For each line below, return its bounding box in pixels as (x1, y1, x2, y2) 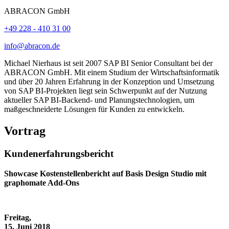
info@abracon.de (4, 41, 60, 51)
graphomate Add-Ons (4, 178, 79, 187)
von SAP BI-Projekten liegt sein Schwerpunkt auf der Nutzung (4, 86, 207, 96)
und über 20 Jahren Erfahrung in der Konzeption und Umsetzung (4, 77, 214, 86)
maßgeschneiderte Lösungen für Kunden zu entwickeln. (4, 105, 185, 114)
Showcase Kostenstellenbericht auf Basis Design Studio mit (4, 169, 207, 178)
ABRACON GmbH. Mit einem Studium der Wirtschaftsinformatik (4, 68, 219, 77)
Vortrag (4, 124, 45, 138)
